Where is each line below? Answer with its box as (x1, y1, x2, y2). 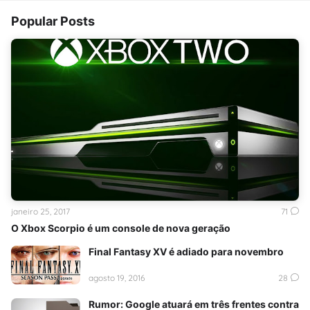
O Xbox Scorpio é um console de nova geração (11, 221, 230, 234)
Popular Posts (11, 13, 95, 28)
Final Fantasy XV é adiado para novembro (89, 245, 284, 257)
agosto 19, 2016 (89, 273, 145, 284)
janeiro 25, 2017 (11, 206, 70, 217)
